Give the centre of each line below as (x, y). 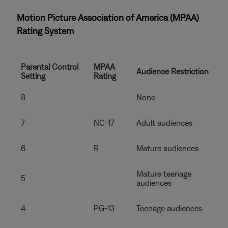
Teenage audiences (169, 208)
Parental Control (50, 67)
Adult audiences (164, 123)
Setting (33, 76)
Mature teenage (164, 174)
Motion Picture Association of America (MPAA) (108, 18)
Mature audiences (167, 148)
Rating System (45, 31)
